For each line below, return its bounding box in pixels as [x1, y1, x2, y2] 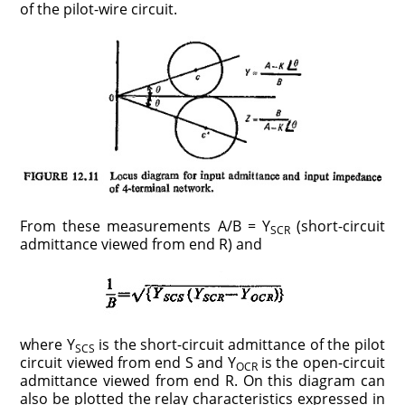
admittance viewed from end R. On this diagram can [20, 371, 385, 391]
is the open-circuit [257, 353, 385, 373]
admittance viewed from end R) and [20, 234, 263, 255]
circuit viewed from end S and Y [20, 353, 236, 373]
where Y [20, 334, 75, 355]
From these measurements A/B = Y [20, 216, 270, 237]
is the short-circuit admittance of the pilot [94, 334, 385, 355]
